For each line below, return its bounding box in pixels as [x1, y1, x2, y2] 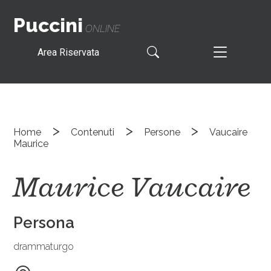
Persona [13, 213, 75, 232]
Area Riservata [37, 47, 99, 58]
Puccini [13, 14, 83, 36]
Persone [141, 126, 183, 138]
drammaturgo [13, 240, 74, 252]
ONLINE [83, 23, 120, 34]
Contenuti [71, 126, 115, 138]
